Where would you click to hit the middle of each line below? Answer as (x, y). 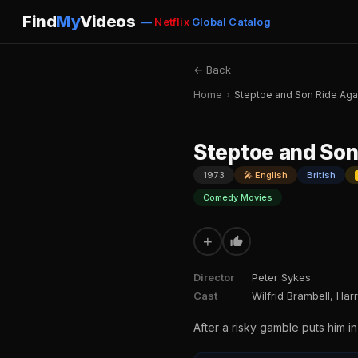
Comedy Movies (238, 197)
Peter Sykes (281, 277)
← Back (212, 70)
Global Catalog (230, 22)
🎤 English (266, 175)
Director (214, 277)
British (321, 175)
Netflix (172, 22)
